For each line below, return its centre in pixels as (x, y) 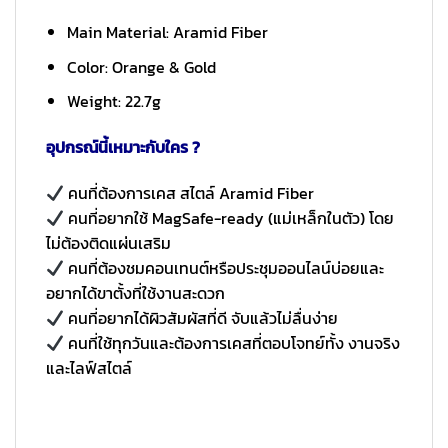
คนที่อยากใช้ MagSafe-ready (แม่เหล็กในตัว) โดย (229, 218)
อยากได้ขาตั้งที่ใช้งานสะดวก (135, 293)
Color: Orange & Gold (141, 66)
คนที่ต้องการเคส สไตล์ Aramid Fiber (189, 193)
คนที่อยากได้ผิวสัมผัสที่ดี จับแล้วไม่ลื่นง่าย (201, 318)
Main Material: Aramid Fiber (167, 32)
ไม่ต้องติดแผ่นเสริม (108, 243)
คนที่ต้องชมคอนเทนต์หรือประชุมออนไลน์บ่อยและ (224, 268)
